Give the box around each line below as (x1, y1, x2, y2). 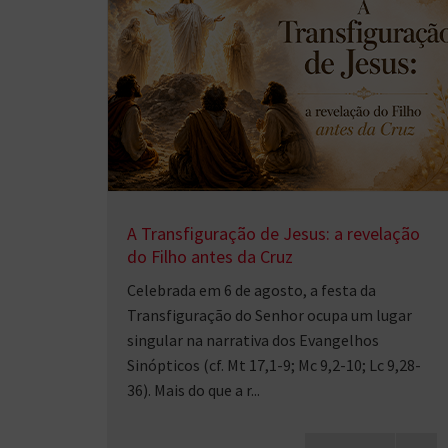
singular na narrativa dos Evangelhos (127, 330, 379, 350)
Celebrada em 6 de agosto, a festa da (127, 280, 376, 300)
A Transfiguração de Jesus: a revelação (127, 222, 420, 245)
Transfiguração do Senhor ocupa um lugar (127, 305, 412, 325)
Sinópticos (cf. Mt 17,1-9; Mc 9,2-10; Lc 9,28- (127, 355, 421, 375)
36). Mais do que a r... (127, 380, 260, 400)
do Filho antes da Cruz (127, 245, 293, 268)
